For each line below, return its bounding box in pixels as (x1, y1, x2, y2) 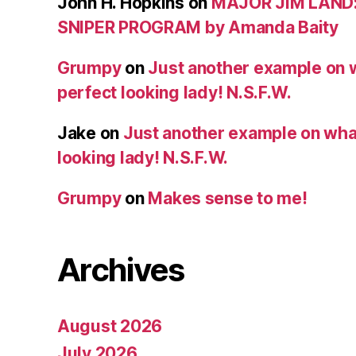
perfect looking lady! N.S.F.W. (57, 83, 292, 103)
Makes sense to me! (148, 188, 308, 209)
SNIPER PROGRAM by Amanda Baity (57, 17, 339, 38)
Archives (57, 250, 184, 290)
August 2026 (57, 316, 163, 337)
